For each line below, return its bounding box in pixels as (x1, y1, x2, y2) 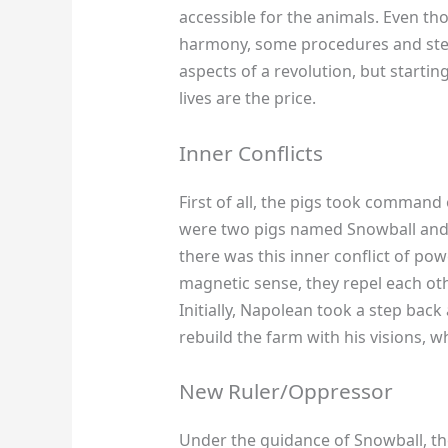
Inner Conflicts (178, 138, 323, 167)
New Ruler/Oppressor (178, 377, 393, 406)
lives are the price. (178, 87, 316, 110)
